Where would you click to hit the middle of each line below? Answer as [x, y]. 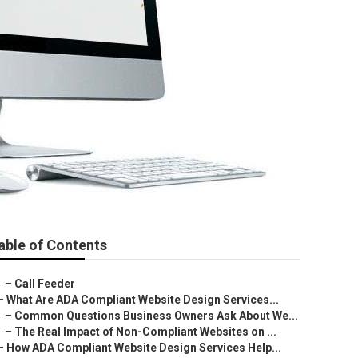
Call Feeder [45, 284]
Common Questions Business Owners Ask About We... [156, 316]
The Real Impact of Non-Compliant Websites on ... [145, 332]
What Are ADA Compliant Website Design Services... [143, 300]
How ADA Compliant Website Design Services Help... [144, 348]
